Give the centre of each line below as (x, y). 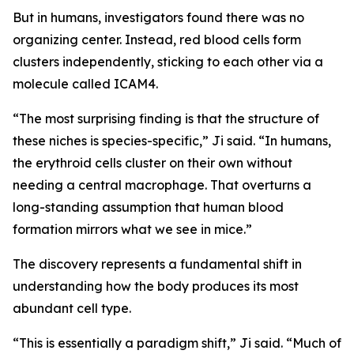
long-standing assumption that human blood (148, 207)
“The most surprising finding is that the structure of (166, 118)
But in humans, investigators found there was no (158, 17)
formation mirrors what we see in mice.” (132, 229)
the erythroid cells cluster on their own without (153, 162)
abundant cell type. (72, 308)
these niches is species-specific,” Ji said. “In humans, (172, 140)
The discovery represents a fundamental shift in (157, 264)
